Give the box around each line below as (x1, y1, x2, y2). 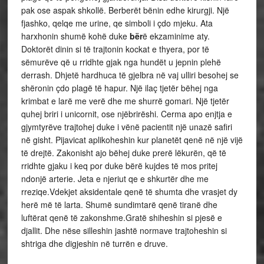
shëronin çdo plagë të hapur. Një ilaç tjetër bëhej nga (21, 82, 218, 94)
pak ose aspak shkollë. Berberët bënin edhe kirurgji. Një (21, 4, 229, 16)
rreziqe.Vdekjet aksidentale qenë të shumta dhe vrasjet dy (21, 186, 237, 197)
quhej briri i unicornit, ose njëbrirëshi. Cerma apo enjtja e (21, 108, 232, 120)
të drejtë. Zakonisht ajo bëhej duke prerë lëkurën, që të (21, 147, 226, 159)
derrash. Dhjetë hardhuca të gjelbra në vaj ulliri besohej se (21, 69, 239, 81)
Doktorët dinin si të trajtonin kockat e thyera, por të (21, 43, 209, 55)
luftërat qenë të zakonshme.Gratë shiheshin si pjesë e (21, 212, 222, 223)
